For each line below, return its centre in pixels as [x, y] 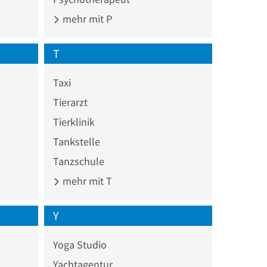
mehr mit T [86, 181]
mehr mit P [86, 18]
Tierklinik [74, 122]
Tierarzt [70, 102]
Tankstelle [76, 141]
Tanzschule [78, 161]
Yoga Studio [80, 244]
